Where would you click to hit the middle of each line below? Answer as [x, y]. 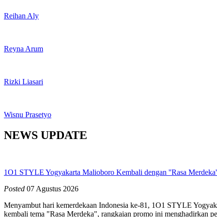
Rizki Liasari [23, 81]
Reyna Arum [23, 48]
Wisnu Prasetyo [28, 114]
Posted [14, 188]
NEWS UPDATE [46, 135]
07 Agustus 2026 [52, 188]
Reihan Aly [21, 15]
